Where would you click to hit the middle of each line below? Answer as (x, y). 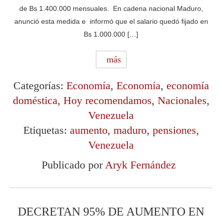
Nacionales (182, 100)
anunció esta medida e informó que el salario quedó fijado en (111, 21)
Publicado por (73, 165)
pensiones (174, 130)
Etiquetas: (46, 130)
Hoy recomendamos (107, 100)
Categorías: (40, 85)
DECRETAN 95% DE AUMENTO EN (111, 211)
